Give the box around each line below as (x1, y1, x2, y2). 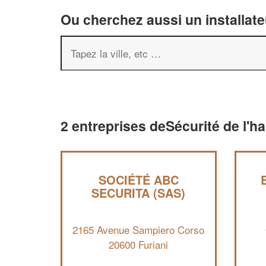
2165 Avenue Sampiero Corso (72, 221, 205, 237)
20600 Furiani (109, 236, 169, 252)
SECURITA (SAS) (91, 184, 186, 201)
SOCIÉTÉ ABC (98, 171, 179, 188)
